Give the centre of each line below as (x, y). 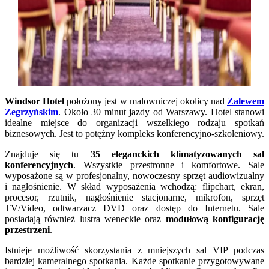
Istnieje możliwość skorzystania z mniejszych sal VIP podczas (134, 250)
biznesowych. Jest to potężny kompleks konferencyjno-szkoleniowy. (134, 134)
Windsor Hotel (35, 101)
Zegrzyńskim (32, 112)
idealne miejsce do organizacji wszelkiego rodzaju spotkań (134, 123)
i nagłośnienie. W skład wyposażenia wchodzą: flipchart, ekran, (134, 187)
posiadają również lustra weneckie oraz (85, 219)
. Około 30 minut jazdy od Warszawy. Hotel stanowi (161, 112)
